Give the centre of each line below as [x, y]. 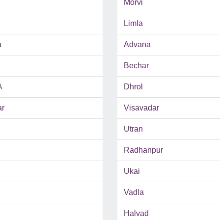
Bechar [136, 66]
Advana [137, 45]
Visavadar [141, 108]
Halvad [136, 214]
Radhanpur [143, 150]
